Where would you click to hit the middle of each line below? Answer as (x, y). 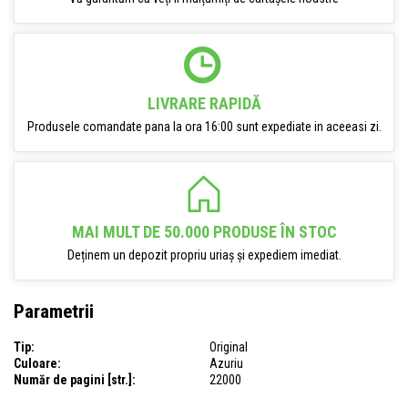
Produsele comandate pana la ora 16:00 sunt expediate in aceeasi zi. (204, 127)
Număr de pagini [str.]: (75, 379)
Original (229, 347)
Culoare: (37, 363)
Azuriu (226, 363)
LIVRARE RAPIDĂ (204, 103)
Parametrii (54, 312)
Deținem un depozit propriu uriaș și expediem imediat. (204, 255)
